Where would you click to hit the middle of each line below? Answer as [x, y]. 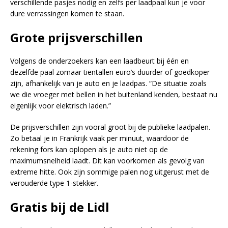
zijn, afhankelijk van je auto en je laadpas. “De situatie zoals [108, 83]
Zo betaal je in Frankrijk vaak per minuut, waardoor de [99, 138]
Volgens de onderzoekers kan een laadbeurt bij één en [99, 61]
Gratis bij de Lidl [60, 207]
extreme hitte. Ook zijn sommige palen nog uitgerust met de [110, 172]
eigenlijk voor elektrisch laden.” [61, 106]
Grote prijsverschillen [77, 38]
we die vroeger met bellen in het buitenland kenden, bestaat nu [114, 95]
